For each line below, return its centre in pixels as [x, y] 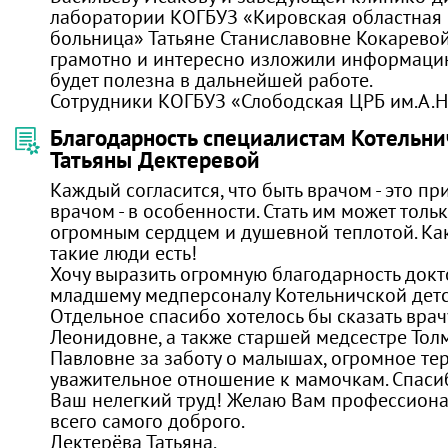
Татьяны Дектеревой [155, 159]
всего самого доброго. [147, 420]
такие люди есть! [123, 252]
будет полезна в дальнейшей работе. [211, 79]
